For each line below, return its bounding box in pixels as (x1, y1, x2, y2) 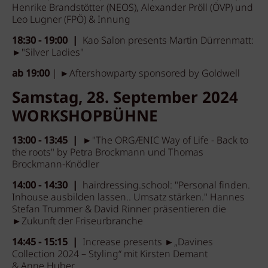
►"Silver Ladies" (12, 45, 86, 60)
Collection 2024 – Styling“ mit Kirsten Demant (12, 247, 210, 262)
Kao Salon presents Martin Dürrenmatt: (83, 33, 254, 48)
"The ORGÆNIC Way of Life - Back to (92, 133, 248, 148)
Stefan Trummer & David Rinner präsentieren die (12, 202, 226, 217)
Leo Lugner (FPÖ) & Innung (12, 13, 130, 28)
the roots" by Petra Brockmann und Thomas (12, 145, 203, 160)
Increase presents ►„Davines (83, 235, 213, 250)
